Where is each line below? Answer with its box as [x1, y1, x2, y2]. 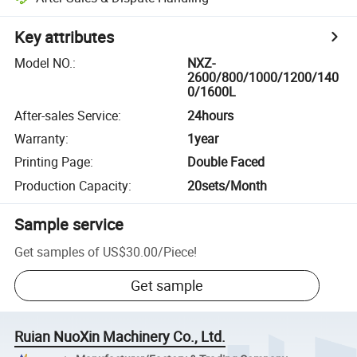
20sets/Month [187, 176, 268, 194]
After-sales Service [14, 106, 119, 124]
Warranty [14, 129, 66, 147]
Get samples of [14, 242, 100, 261]
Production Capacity [14, 176, 129, 194]
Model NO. [14, 54, 73, 73]
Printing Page [14, 153, 91, 171]
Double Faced [187, 153, 265, 171]
